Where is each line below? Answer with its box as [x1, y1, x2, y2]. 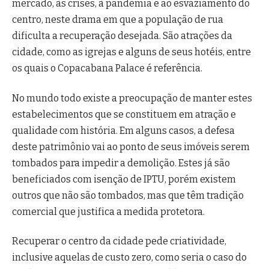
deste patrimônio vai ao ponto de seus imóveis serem [12, 141, 250, 153]
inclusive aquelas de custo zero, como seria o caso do [12, 251, 247, 263]
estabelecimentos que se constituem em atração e [12, 108, 236, 120]
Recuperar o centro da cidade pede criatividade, [12, 235, 226, 247]
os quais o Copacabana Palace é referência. [12, 62, 202, 74]
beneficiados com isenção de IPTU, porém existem [12, 173, 236, 185]
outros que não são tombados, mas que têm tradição [12, 189, 244, 201]
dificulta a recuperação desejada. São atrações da [12, 30, 232, 42]
